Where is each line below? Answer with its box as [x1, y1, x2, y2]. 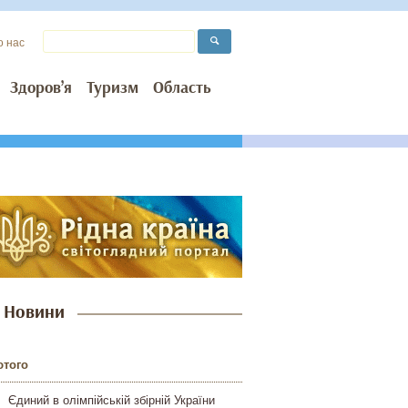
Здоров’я [10, 77, 72, 99]
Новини [4, 301, 66, 324]
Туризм [87, 77, 138, 99]
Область [153, 77, 211, 99]
